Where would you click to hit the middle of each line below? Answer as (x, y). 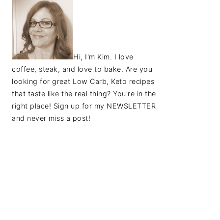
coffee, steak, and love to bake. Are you (82, 69)
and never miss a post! (51, 118)
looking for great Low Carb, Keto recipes (83, 81)
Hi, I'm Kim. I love (103, 57)
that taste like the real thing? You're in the (84, 94)
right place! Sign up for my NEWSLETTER (84, 106)
